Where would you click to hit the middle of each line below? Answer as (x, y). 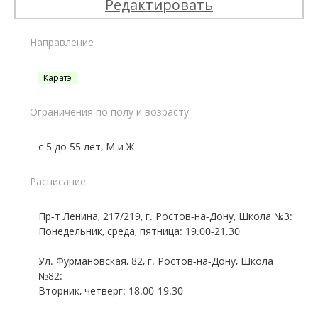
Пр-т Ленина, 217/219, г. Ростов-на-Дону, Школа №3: (165, 216)
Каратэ (58, 78)
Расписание (58, 181)
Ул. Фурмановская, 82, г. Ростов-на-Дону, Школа (156, 261)
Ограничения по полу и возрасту (109, 112)
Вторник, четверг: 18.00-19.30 (111, 291)
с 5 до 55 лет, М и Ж (86, 147)
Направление (62, 42)
